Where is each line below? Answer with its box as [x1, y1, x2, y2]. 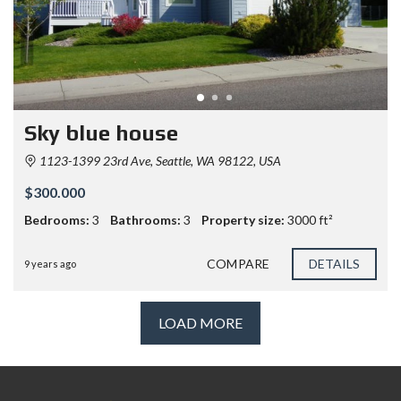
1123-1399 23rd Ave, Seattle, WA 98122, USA [37, 152, 281, 168]
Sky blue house [24, 120, 178, 145]
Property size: [201, 211, 285, 227]
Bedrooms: [24, 211, 90, 227]
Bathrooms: [110, 211, 181, 227]
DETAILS [308, 255, 361, 271]
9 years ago [24, 257, 76, 269]
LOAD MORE [158, 313, 243, 331]
